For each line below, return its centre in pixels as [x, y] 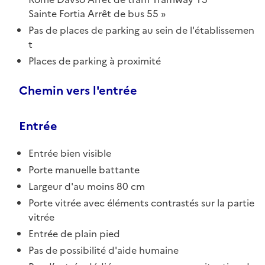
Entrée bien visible [70, 153]
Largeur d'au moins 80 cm [87, 186]
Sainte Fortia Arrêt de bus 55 [93, 13]
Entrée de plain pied [74, 233]
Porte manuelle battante [84, 169]
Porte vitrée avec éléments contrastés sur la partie [141, 203]
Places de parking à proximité [95, 61]
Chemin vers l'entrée [78, 90]
